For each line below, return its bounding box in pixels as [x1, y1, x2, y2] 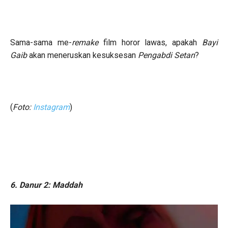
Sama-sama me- [10, 37, 72, 47]
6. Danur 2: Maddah [10, 180, 82, 190]
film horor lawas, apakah [103, 37, 203, 47]
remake [71, 37, 103, 47]
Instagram [33, 102, 70, 112]
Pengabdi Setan [138, 50, 195, 60]
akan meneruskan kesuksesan [29, 50, 138, 60]
